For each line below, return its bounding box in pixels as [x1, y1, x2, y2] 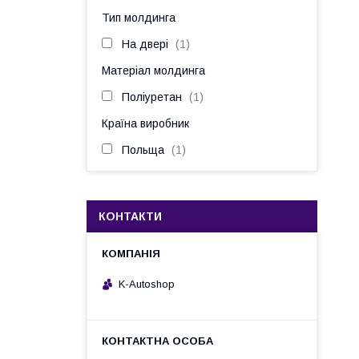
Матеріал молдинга [102, 64, 205, 77]
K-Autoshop [119, 277, 175, 290]
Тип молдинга [102, 11, 175, 24]
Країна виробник [102, 117, 189, 130]
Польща [122, 143, 164, 156]
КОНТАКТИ [99, 210, 162, 223]
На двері [122, 38, 168, 50]
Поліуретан [122, 91, 182, 103]
